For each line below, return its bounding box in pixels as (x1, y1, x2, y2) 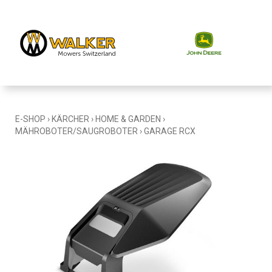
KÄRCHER (52, 114, 89, 124)
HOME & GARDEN (95, 114, 161, 124)
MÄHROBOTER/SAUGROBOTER (15, 126, 138, 136)
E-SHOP (15, 114, 46, 124)
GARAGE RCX (144, 126, 195, 136)
